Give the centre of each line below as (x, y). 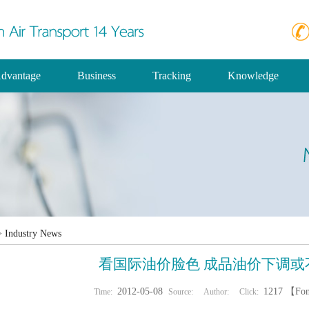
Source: (181, 292)
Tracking (172, 76)
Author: (216, 292)
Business (97, 76)
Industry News (33, 233)
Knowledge (253, 76)
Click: (249, 292)
